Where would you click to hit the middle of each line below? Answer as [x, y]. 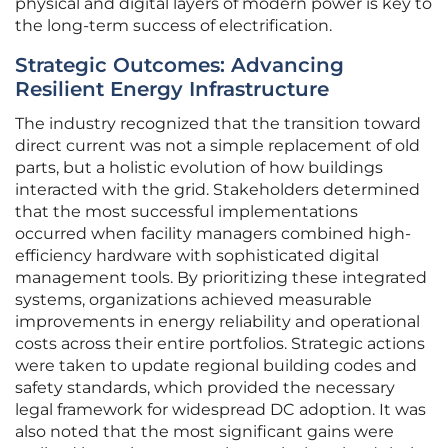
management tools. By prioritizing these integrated [221, 278]
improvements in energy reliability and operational [217, 322]
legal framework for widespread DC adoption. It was [220, 410]
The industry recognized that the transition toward [218, 124]
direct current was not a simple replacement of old [217, 146]
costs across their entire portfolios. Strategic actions [220, 344]
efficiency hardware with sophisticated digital [197, 256]
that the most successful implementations [186, 212]
